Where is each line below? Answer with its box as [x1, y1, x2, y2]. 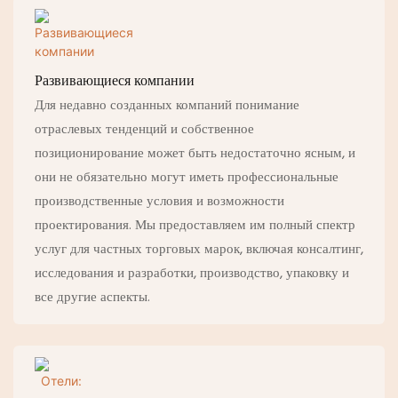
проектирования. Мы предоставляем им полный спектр [34, 215, 355, 237]
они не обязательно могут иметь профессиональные [34, 167, 338, 189]
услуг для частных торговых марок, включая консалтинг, [34, 239, 363, 261]
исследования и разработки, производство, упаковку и [34, 263, 349, 285]
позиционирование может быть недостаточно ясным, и [34, 143, 355, 165]
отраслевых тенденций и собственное [34, 119, 254, 141]
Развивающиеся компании [34, 72, 195, 89]
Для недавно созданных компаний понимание [34, 95, 299, 117]
